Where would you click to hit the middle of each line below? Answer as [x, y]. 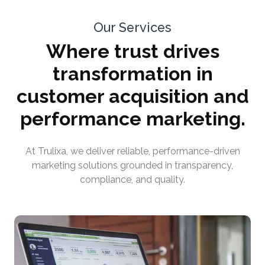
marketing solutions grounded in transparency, [132, 166]
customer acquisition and [132, 97]
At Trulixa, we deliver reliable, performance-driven [132, 151]
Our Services [132, 28]
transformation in [132, 74]
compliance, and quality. [132, 180]
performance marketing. [132, 119]
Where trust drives [132, 52]
